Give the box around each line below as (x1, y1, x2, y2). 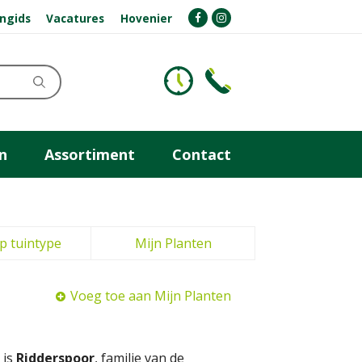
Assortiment (44, 144, 135, 164)
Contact (172, 144, 231, 164)
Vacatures (46, 10, 105, 26)
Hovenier (120, 10, 173, 26)
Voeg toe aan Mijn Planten (70, 287, 231, 305)
